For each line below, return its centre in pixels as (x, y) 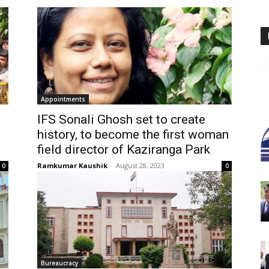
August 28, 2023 (140, 165)
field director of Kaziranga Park (124, 149)
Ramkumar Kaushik (72, 165)
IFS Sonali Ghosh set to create (121, 119)
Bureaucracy (59, 263)
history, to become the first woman (133, 134)
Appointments (63, 99)
